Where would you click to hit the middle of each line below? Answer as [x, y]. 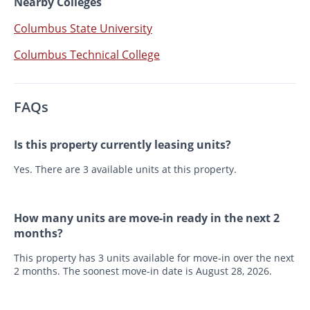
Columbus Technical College [87, 54]
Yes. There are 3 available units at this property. [125, 169]
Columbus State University [83, 28]
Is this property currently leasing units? [122, 144]
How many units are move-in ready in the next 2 [147, 218]
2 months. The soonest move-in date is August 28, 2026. [143, 271]
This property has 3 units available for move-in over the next [154, 257]
